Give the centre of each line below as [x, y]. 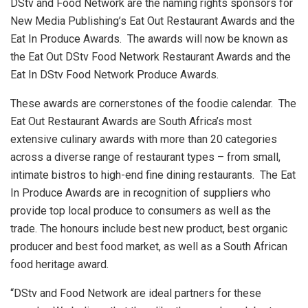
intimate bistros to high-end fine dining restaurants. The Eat [153, 175]
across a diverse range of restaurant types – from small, [145, 157]
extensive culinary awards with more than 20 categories [144, 140]
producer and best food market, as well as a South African [149, 247]
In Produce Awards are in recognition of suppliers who [141, 193]
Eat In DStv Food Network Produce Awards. [114, 75]
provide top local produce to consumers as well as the [141, 211]
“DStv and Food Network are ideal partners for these [136, 294]
